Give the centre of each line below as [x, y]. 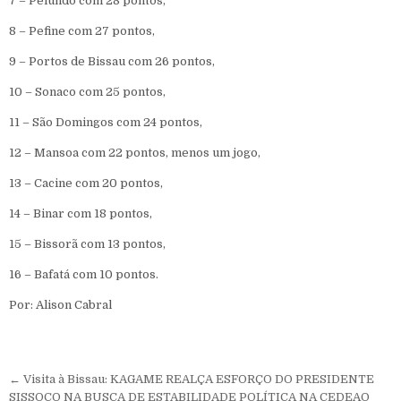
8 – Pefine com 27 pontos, [82, 30]
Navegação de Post [115, 381]
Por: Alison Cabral [60, 304]
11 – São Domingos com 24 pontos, [106, 122]
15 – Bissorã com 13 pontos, [87, 243]
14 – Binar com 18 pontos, [81, 213]
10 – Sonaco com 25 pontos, [87, 91]
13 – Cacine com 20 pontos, [86, 183]
